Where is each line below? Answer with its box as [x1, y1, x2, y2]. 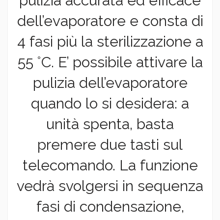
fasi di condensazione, [36, 198, 184, 216]
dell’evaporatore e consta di [17, 12, 203, 30]
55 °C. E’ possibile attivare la [17, 54, 203, 71]
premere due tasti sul [37, 136, 183, 154]
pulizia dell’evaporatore [32, 74, 188, 92]
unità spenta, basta [46, 115, 174, 133]
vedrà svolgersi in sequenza [17, 177, 203, 195]
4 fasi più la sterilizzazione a [17, 33, 203, 51]
